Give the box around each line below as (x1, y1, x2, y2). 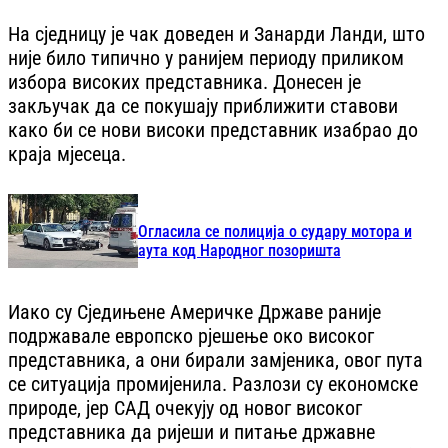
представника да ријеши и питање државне (8, 419, 375, 444)
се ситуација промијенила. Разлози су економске (8, 371, 418, 396)
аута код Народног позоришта (137, 241, 341, 261)
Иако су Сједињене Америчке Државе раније (8, 299, 381, 324)
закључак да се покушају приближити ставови (8, 94, 398, 119)
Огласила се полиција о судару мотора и (137, 222, 412, 242)
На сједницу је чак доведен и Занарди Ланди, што (8, 22, 425, 47)
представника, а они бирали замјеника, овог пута (8, 347, 423, 372)
